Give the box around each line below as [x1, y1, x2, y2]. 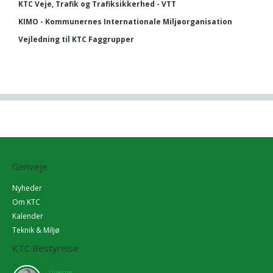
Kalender [12, 210, 43, 221]
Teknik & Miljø [12, 224, 60, 235]
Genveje [12, 160, 48, 172]
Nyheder [12, 182, 42, 193]
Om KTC [12, 196, 40, 207]
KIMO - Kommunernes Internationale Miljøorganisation [18, 16, 232, 27]
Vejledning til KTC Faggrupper [18, 34, 134, 44]
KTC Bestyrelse [12, 241, 79, 254]
